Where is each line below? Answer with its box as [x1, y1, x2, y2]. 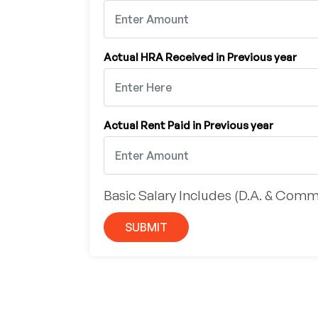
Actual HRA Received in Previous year [104, 50, 297, 64]
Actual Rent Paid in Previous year [104, 118, 273, 132]
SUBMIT [125, 219, 168, 234]
